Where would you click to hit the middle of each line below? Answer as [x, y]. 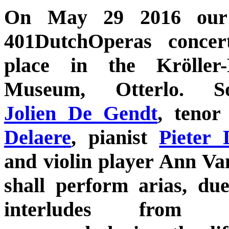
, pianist [115, 137]
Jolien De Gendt [81, 113]
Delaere [38, 137]
